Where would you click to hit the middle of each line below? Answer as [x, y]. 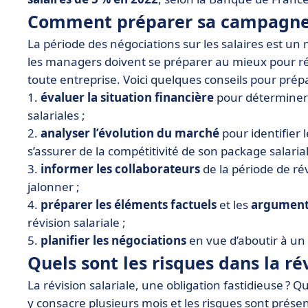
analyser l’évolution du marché [130, 133]
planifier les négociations [113, 240]
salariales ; [56, 115]
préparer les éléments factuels [129, 205]
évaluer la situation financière [129, 97]
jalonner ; [54, 187]
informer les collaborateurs [119, 169]
